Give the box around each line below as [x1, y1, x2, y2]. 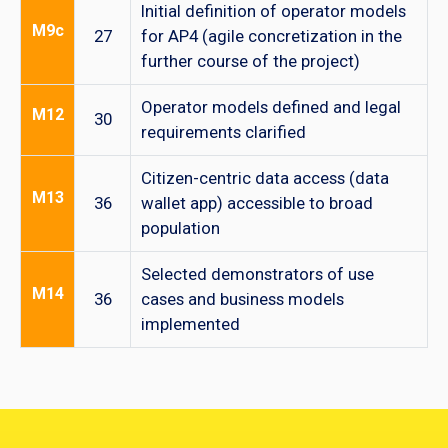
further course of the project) [141, 51, 360, 72]
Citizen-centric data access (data [141, 168, 389, 189]
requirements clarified [141, 122, 306, 143]
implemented [141, 314, 240, 335]
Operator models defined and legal [141, 97, 401, 118]
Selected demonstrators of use [141, 264, 374, 285]
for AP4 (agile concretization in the [141, 26, 402, 47]
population [141, 218, 220, 239]
